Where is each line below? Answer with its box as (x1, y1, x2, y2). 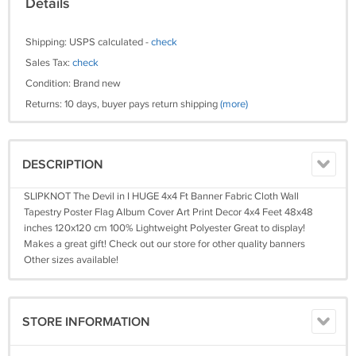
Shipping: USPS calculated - (25, 36, 151, 48)
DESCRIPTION (22, 157, 103, 172)
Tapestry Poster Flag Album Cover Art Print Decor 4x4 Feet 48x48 (24, 206, 313, 219)
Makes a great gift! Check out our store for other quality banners (24, 238, 305, 250)
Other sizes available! (24, 253, 118, 266)
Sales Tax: (25, 56, 72, 69)
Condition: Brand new (25, 77, 121, 90)
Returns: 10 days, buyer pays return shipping (25, 98, 220, 110)
